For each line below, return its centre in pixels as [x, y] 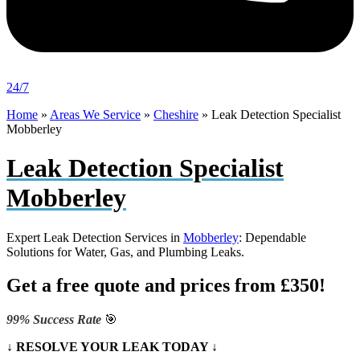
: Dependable [272, 237]
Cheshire [176, 114]
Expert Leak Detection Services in [95, 237]
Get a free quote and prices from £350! [166, 286]
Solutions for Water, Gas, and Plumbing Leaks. [125, 252]
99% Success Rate [55, 320]
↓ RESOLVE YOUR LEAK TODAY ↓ [112, 347]
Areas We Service [95, 114]
